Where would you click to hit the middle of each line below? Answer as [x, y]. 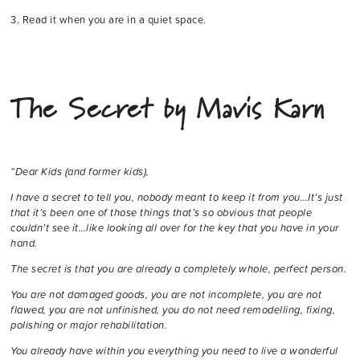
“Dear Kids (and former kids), [80, 172]
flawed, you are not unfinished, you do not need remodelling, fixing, [173, 310]
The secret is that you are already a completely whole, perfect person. [178, 269]
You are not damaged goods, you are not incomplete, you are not [166, 295]
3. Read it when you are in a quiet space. [108, 20]
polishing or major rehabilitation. [89, 325]
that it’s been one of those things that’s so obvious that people [161, 213]
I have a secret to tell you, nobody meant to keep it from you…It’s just [177, 198]
